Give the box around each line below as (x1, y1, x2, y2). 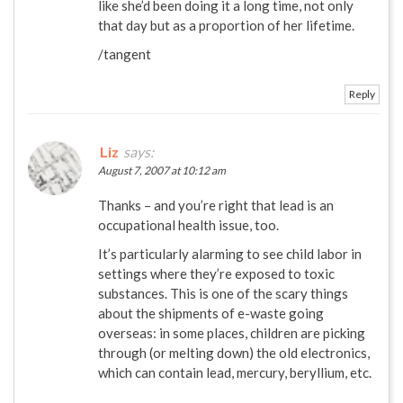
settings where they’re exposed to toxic (98, 264, 335, 282)
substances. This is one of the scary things (98, 284, 348, 301)
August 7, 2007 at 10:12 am (98, 163, 226, 177)
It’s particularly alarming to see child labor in (98, 245, 362, 262)
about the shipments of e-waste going (98, 304, 324, 321)
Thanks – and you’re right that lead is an (98, 196, 334, 213)
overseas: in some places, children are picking (98, 324, 365, 341)
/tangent (98, 45, 151, 62)
